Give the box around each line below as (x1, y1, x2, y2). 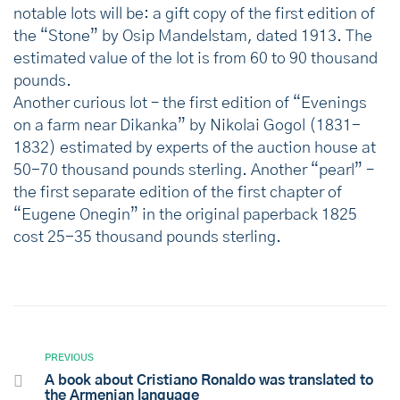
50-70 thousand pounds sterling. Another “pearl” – (13, 162, 374, 179)
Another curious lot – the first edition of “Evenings (13, 95, 367, 112)
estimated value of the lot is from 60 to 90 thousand (13, 50, 378, 67)
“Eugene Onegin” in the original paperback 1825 (13, 206, 357, 223)
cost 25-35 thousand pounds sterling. (13, 229, 281, 246)
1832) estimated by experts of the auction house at (13, 139, 376, 156)
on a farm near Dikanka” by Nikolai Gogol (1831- (13, 117, 361, 134)
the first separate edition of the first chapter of (13, 184, 342, 201)
